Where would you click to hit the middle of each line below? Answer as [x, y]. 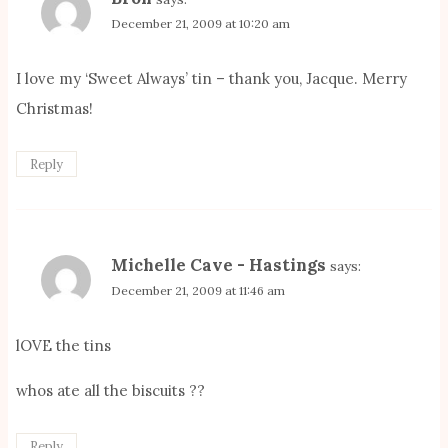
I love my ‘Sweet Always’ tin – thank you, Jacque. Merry [211, 79]
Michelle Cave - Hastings [218, 264]
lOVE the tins [63, 346]
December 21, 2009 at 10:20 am [200, 23]
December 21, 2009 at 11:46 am [198, 290]
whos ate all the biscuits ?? [110, 391]
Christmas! [54, 109]
